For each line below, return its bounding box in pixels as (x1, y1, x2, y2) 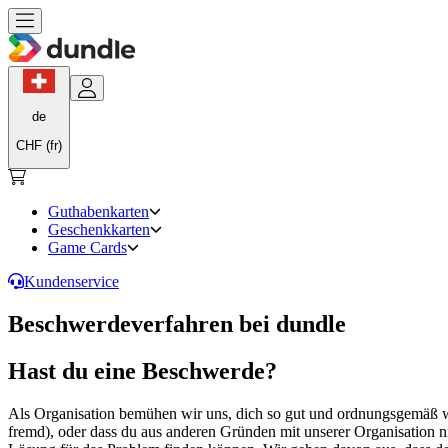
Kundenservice (24, 272, 119, 290)
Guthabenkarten (48, 202, 149, 220)
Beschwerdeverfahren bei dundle (8, 310, 346, 337)
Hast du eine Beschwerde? (8, 357, 283, 384)
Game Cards (48, 238, 127, 256)
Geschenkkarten (48, 220, 150, 238)
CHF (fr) (16, 137, 62, 153)
